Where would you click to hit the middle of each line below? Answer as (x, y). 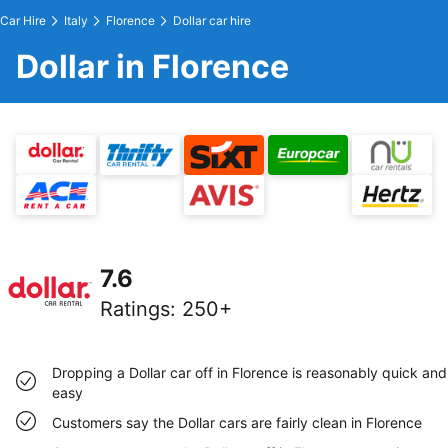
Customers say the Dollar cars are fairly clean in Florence (237, 422)
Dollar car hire (212, 20)
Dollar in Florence (152, 66)
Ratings (135, 309)
